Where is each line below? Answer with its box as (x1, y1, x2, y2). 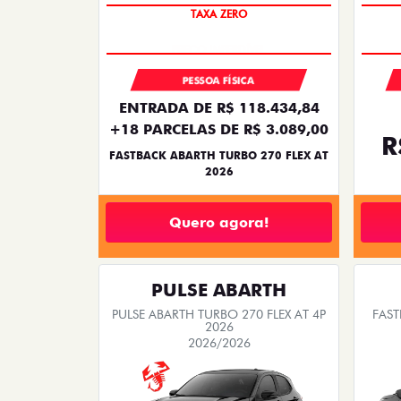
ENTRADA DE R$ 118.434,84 (118, 99, 320, 117)
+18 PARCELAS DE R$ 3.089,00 (109, 121, 328, 139)
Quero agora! (169, 213, 269, 231)
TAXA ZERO (191, 15, 247, 30)
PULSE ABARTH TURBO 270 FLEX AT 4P (112, 307, 326, 322)
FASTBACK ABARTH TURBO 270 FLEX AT (109, 149, 328, 163)
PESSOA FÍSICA (183, 74, 255, 88)
